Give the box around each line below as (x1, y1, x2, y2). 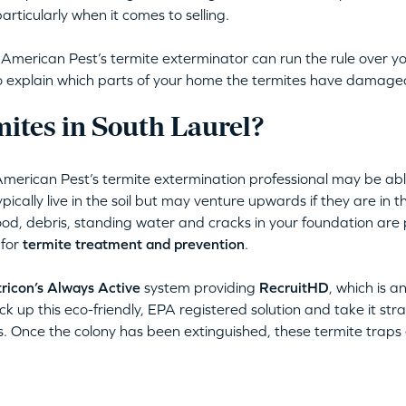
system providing (140, 279, 259, 295)
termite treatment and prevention (22, 236, 245, 252)
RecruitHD (258, 279, 329, 295)
